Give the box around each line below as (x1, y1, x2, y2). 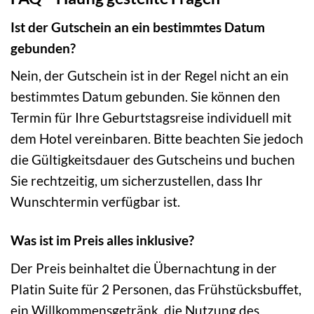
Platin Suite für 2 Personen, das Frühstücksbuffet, (11, 280, 301, 297)
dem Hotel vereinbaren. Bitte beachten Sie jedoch (11, 130, 303, 147)
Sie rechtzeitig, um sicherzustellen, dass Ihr (11, 172, 263, 189)
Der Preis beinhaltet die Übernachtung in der (11, 259, 277, 276)
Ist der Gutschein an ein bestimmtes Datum (11, 18, 265, 35)
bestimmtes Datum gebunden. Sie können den (11, 88, 280, 105)
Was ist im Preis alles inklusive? (11, 232, 194, 249)
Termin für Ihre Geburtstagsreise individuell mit (11, 109, 292, 126)
